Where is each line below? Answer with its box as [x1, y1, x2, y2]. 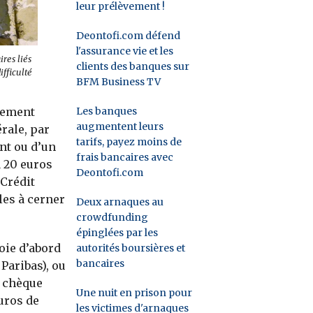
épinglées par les [76, 226, 159, 239]
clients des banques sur [76, 59, 190, 73]
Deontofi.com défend [76, 29, 181, 42]
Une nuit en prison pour [76, 286, 193, 299]
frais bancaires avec [76, 150, 174, 163]
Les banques [76, 104, 138, 117]
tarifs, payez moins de [76, 135, 182, 148]
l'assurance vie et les [76, 44, 174, 57]
